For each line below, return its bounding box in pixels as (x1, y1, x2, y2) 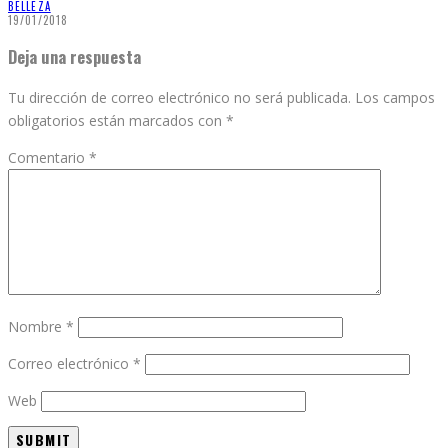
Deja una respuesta (8, 43, 141, 69)
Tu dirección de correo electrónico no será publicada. (8, 88, 351, 108)
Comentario (8, 148, 89, 168)
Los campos (355, 88, 435, 108)
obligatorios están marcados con (8, 111, 226, 131)
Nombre (8, 317, 66, 337)
